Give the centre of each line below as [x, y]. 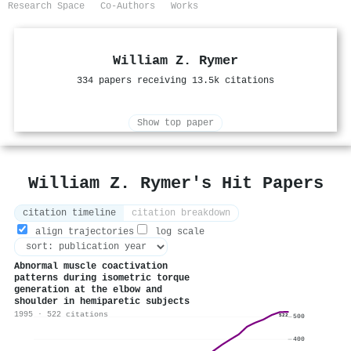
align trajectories [82, 232]
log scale [177, 232]
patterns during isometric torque [102, 279]
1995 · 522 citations [61, 315]
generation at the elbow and [88, 290]
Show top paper [175, 123]
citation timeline [69, 213]
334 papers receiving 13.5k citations [175, 81]
